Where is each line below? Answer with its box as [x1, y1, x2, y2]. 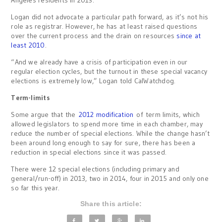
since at [176, 31, 201, 40]
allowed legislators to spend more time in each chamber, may [11, 119, 203, 128]
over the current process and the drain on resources [11, 31, 177, 40]
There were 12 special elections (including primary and [11, 164, 179, 173]
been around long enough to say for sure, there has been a [11, 138, 196, 147]
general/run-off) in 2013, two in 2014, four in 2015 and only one [11, 173, 209, 183]
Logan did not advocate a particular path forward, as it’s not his [11, 12, 209, 21]
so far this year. [11, 183, 59, 192]
